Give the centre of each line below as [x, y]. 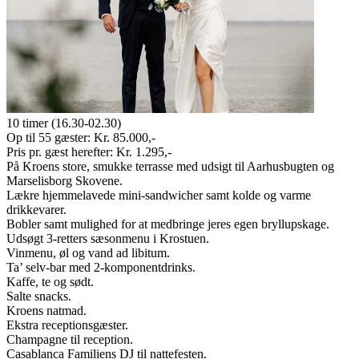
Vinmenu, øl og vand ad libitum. [88, 253]
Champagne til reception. [70, 340]
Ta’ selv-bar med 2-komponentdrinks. [101, 268]
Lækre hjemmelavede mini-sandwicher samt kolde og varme [159, 196]
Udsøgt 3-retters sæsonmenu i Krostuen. [108, 239]
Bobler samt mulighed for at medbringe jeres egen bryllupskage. [168, 224]
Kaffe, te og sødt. [50, 282]
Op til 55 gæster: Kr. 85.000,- [81, 138]
